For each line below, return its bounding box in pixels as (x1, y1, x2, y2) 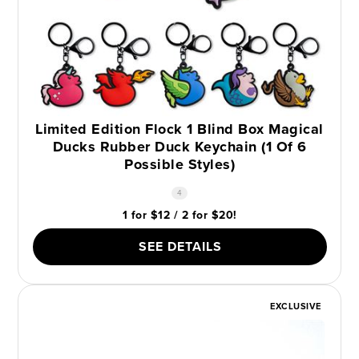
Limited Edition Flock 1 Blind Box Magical (35, 119, 324, 140)
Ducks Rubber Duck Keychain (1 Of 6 (52, 136, 307, 158)
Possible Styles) (124, 154, 235, 175)
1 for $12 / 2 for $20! (122, 207, 237, 224)
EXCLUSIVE (270, 300, 321, 313)
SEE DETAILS (138, 237, 222, 256)
